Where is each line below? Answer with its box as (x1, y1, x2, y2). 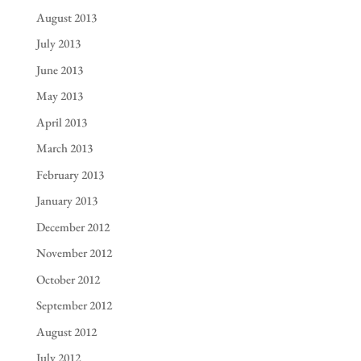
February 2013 (35, 166, 104, 182)
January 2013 (35, 193, 98, 209)
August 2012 (35, 323, 97, 339)
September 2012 (35, 297, 112, 313)
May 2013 (35, 88, 83, 104)
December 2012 (35, 218, 110, 234)
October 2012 (35, 271, 100, 287)
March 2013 (35, 140, 93, 156)
